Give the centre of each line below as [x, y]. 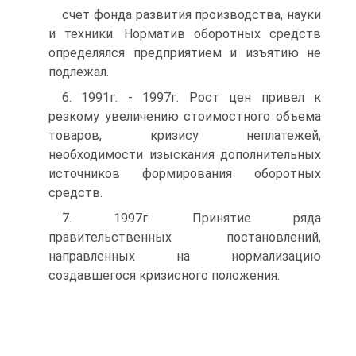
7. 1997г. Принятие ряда [192, 218]
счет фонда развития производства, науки [192, 15]
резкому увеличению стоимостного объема [185, 116]
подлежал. [79, 72]
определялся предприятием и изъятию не [185, 53]
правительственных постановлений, [185, 237]
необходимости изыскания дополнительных [185, 155]
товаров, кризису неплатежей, [185, 135]
